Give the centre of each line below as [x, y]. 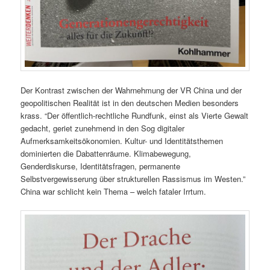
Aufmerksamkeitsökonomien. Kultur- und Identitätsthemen [122, 141]
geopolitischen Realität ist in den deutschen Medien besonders [130, 103]
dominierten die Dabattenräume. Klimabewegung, [106, 154]
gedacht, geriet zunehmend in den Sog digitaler [103, 128]
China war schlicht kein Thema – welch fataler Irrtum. [114, 192]
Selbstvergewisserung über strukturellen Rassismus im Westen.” [133, 179]
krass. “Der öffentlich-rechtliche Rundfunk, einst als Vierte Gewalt [135, 116]
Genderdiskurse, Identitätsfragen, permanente [101, 166]
